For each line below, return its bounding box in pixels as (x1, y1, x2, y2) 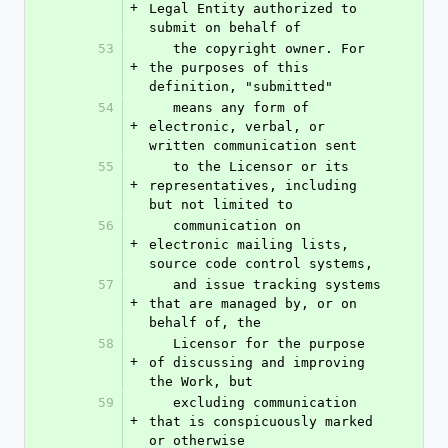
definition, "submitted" (149, 79, 333, 94)
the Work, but (149, 374, 253, 389)
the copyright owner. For (149, 41, 173, 56)
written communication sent (149, 138, 357, 153)
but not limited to (149, 197, 293, 212)
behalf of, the (149, 315, 261, 330)
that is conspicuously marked (149, 414, 373, 429)
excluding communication (149, 395, 173, 410)
